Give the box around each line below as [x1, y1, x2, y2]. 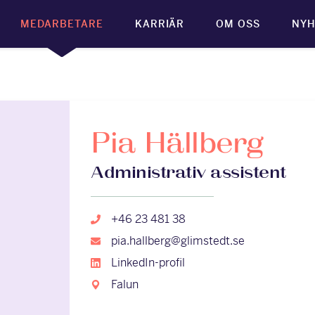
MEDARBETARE [20, 17, 103, 30]
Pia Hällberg [91, 131, 264, 159]
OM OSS [216, 17, 261, 30]
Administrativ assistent [91, 165, 286, 181]
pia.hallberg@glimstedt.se [111, 233, 245, 248]
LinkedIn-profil [111, 255, 185, 270]
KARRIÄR [134, 17, 185, 30]
